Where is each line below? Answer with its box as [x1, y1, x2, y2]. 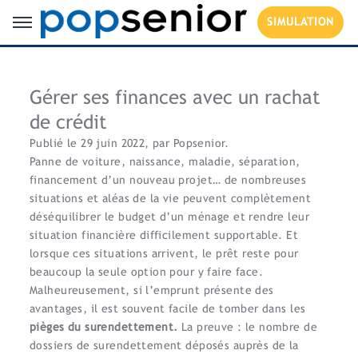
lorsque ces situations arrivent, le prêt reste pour [30, 247, 299, 260]
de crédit [30, 110, 107, 133]
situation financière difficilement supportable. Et [30, 229, 299, 241]
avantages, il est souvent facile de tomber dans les [30, 302, 306, 315]
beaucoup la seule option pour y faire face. [30, 265, 264, 278]
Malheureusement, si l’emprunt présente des [30, 284, 274, 296]
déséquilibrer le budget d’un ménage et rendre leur [30, 210, 310, 223]
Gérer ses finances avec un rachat [30, 86, 320, 108]
